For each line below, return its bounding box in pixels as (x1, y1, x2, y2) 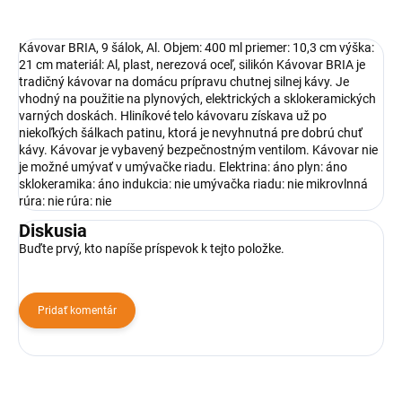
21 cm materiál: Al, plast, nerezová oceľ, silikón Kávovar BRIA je (19, 57, 365, 73)
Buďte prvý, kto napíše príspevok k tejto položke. (19, 241, 284, 257)
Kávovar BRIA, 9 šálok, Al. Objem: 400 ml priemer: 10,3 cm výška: (19, 40, 374, 56)
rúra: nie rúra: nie (19, 194, 111, 209)
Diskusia (19, 220, 87, 242)
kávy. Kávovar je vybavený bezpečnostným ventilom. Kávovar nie (19, 143, 378, 158)
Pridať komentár (38, 304, 117, 318)
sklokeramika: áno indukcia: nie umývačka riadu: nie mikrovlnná (19, 177, 368, 192)
